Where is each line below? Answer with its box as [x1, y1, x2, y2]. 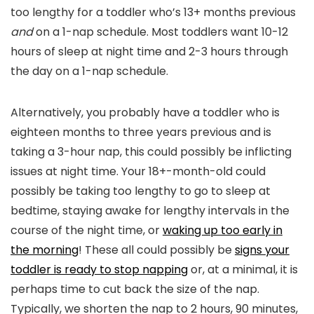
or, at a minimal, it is [188, 261, 298, 278]
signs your [235, 242, 289, 258]
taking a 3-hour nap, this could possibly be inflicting [11, 144, 292, 160]
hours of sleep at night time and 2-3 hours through [11, 43, 288, 60]
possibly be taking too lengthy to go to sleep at [11, 183, 271, 199]
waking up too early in [163, 222, 282, 238]
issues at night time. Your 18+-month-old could [11, 163, 266, 179]
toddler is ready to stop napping [11, 261, 188, 278]
